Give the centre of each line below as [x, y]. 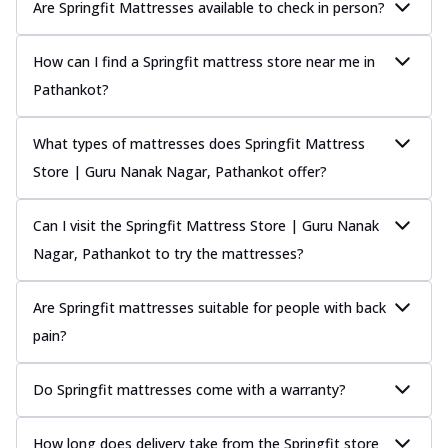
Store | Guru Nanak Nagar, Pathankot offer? [180, 171]
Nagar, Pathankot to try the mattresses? [168, 253]
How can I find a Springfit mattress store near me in [204, 61]
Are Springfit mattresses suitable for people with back [209, 307]
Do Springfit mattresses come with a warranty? [189, 389]
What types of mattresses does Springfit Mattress [199, 143]
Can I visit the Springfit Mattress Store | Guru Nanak [206, 225]
